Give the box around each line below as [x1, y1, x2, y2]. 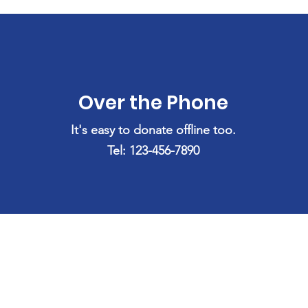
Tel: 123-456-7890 [107, 143, 200, 158]
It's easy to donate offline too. [71, 122, 236, 137]
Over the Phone [78, 89, 229, 116]
